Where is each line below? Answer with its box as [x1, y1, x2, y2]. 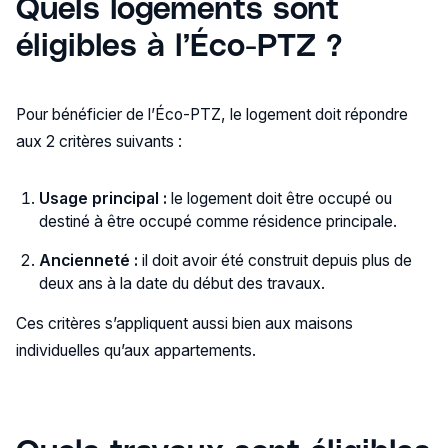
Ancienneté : [39, 250, 139, 270]
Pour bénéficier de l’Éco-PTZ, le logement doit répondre [15, 105, 408, 125]
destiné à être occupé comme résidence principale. [39, 211, 398, 231]
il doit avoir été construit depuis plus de [138, 250, 413, 270]
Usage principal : [39, 188, 168, 208]
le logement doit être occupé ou [167, 188, 393, 208]
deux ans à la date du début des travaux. [39, 273, 326, 293]
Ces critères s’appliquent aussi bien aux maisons [15, 314, 353, 334]
